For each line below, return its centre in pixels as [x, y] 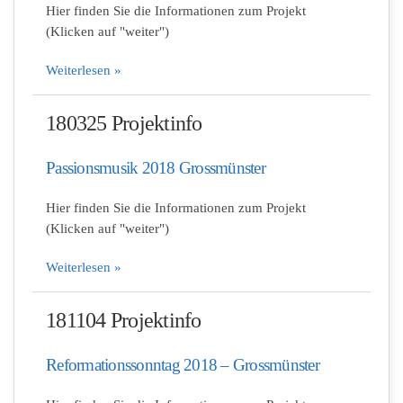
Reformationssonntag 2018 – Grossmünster [183, 365]
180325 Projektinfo [124, 123]
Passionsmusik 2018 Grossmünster [156, 168]
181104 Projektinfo [124, 320]
